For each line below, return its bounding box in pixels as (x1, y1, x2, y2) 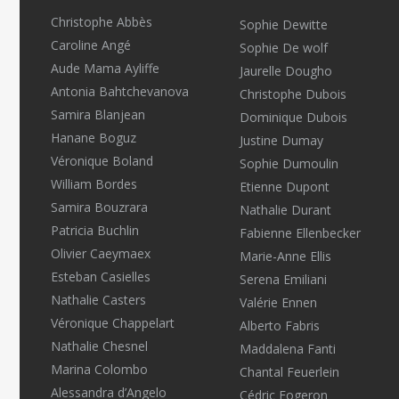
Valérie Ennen (239, 294, 317, 311)
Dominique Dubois (239, 109, 347, 126)
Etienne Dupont (239, 178, 330, 195)
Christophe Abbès (51, 13, 152, 30)
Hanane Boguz (51, 129, 136, 146)
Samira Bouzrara (51, 199, 148, 216)
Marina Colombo (51, 361, 148, 378)
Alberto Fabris (239, 317, 320, 334)
